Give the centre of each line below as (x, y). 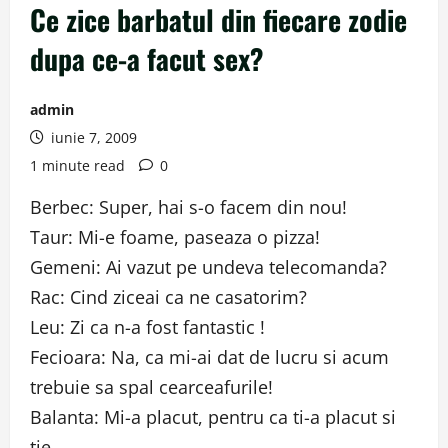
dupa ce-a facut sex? (147, 58)
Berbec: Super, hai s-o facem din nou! (188, 207)
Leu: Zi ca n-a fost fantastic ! (147, 327)
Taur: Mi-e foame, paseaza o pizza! (175, 237)
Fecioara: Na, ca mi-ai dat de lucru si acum (209, 357)
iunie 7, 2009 (92, 137)
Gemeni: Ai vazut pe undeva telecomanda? (208, 267)
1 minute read (77, 165)
